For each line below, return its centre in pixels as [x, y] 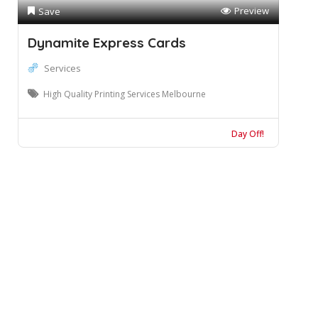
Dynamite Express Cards [107, 43]
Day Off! [247, 134]
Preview [251, 11]
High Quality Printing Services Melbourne [125, 94]
